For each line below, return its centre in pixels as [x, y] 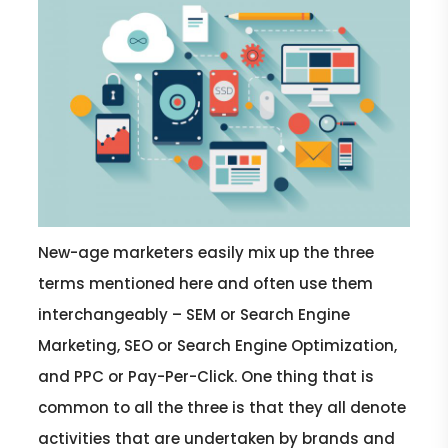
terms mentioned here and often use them [206, 283]
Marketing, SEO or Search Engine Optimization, [218, 345]
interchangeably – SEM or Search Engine [194, 314]
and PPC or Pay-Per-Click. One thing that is [206, 376]
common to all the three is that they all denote [222, 407]
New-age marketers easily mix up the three [206, 252]
